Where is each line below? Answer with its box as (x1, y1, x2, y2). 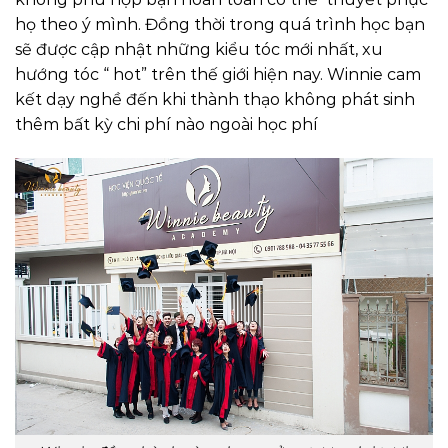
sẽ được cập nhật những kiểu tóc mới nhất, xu (15, 40, 383, 60)
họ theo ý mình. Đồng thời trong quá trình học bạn (15, 15, 425, 35)
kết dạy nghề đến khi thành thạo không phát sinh (15, 90, 415, 110)
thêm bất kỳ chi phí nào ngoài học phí (15, 115, 318, 135)
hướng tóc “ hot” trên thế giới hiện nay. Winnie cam (15, 65, 421, 85)
